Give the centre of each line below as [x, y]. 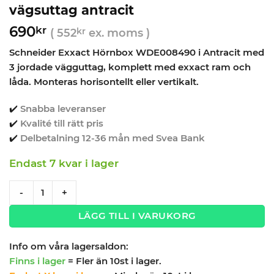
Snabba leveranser [63, 108]
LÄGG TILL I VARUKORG [137, 216]
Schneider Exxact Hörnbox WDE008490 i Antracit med [137, 53]
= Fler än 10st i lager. [115, 261]
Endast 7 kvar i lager [64, 164]
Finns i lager [37, 261]
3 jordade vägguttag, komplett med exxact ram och [130, 67]
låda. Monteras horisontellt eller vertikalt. [104, 82]
